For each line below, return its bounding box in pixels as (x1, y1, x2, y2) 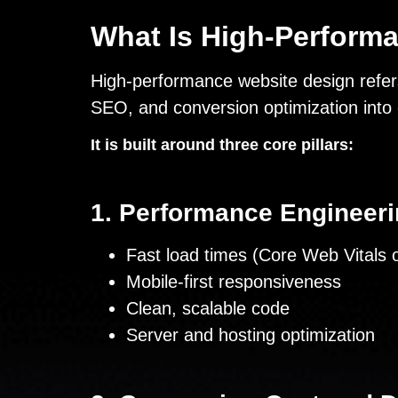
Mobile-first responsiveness (126, 271, 341, 291)
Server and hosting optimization (126, 324, 375, 345)
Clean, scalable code (126, 298, 290, 318)
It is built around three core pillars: (91, 136, 354, 155)
